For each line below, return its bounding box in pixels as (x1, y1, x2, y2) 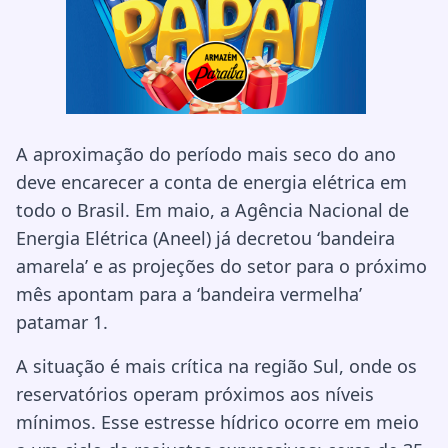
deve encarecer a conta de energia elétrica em (16, 169, 407, 194)
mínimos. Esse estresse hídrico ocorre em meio (16, 409, 419, 434)
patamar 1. (16, 309, 108, 334)
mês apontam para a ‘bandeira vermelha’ (16, 281, 362, 306)
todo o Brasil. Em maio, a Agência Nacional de (16, 197, 409, 222)
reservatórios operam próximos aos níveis (16, 381, 374, 406)
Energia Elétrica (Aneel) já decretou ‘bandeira (16, 225, 395, 250)
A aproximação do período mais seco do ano (16, 141, 396, 166)
